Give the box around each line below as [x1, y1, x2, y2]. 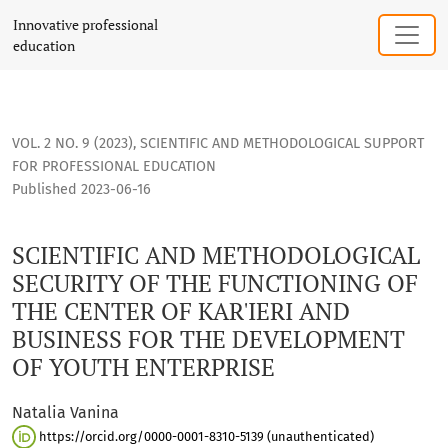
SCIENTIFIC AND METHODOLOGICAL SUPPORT [140, 135, 424, 153]
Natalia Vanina [12, 403, 119, 423]
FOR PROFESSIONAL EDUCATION [12, 158, 216, 176]
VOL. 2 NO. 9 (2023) [12, 135, 133, 153]
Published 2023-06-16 [12, 181, 151, 199]
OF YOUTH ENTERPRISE [12, 351, 275, 384]
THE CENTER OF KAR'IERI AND [12, 295, 350, 328]
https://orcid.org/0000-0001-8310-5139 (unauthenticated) [36, 428, 374, 444]
